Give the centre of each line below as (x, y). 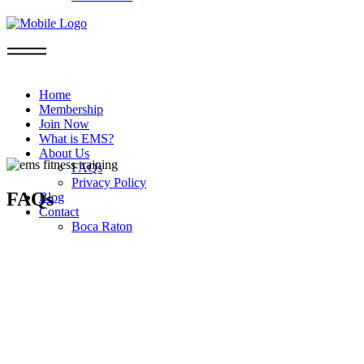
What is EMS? (76, 139)
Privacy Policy (109, 182)
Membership (71, 109)
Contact (59, 212)
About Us (64, 153)
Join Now (64, 124)
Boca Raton (102, 226)
